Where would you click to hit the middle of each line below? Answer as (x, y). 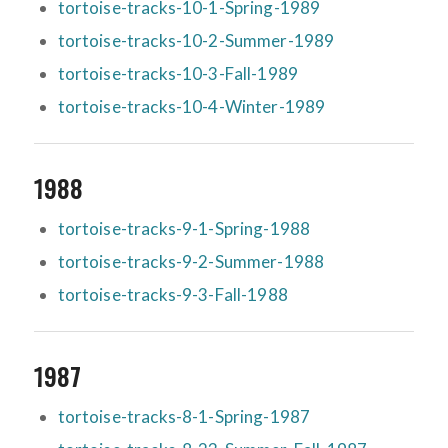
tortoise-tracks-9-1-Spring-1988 (184, 229)
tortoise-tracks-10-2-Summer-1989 (196, 41)
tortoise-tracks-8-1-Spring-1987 (184, 417)
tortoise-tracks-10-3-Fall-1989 (178, 74)
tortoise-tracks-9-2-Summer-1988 (191, 262)
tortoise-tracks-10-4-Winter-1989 (191, 107)
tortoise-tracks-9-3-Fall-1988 (172, 295)
